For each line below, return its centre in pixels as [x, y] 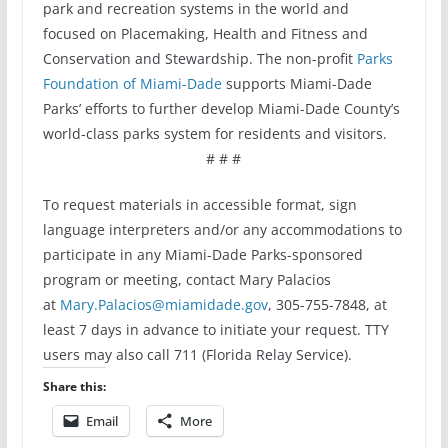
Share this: [74, 386]
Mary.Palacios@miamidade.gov [163, 304]
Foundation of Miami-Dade [132, 83]
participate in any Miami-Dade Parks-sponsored [202, 254]
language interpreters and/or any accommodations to [222, 229]
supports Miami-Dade [296, 83]
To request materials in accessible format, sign [199, 204]
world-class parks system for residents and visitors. [214, 133]
